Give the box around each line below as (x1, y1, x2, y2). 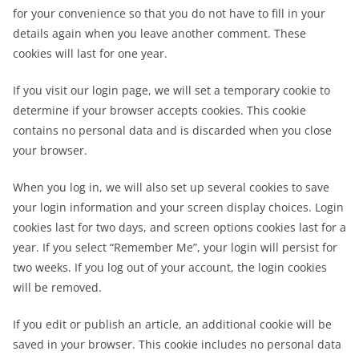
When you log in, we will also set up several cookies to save (13, 179, 329, 195)
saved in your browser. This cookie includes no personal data (13, 337, 341, 352)
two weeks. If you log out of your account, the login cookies (13, 260, 327, 275)
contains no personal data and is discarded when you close (13, 123, 332, 138)
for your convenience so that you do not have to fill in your (13, 6, 325, 21)
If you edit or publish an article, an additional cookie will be (13, 317, 332, 332)
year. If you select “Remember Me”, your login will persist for (13, 240, 337, 255)
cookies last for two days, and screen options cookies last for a (13, 220, 346, 235)
